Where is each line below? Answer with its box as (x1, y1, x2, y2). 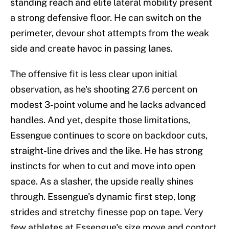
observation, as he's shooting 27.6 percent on (10, 84, 197, 95)
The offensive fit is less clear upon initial (10, 68, 177, 80)
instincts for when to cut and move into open (10, 161, 195, 172)
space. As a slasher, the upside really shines (10, 176, 193, 187)
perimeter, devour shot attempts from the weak (10, 28, 209, 39)
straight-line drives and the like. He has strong (10, 145, 203, 156)
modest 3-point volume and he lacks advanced (10, 99, 206, 110)
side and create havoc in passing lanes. (10, 43, 173, 54)
